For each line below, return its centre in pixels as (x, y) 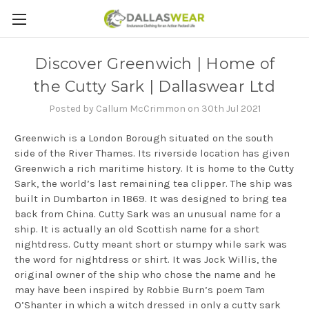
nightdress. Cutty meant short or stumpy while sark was (151, 244)
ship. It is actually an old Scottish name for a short (137, 229)
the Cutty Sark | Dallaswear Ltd (154, 87)
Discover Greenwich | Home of (154, 64)
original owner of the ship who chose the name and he (145, 274)
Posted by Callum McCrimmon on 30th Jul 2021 (154, 108)
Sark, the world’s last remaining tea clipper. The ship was (153, 183)
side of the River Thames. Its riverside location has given (152, 153)
